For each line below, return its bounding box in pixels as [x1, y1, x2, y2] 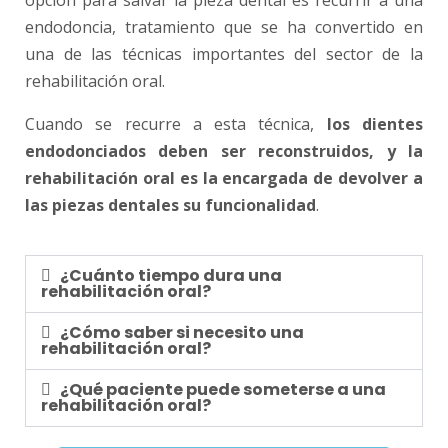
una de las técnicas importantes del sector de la [25, 43, 423, 66]
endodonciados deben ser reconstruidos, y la [25, 140, 423, 163]
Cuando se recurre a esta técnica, [25, 113, 327, 136]
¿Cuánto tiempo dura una [60, 264, 283, 288]
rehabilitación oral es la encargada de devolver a [25, 167, 423, 190]
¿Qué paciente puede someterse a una [60, 378, 387, 402]
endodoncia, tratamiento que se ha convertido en [25, 16, 423, 39]
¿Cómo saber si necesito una [60, 321, 305, 345]
